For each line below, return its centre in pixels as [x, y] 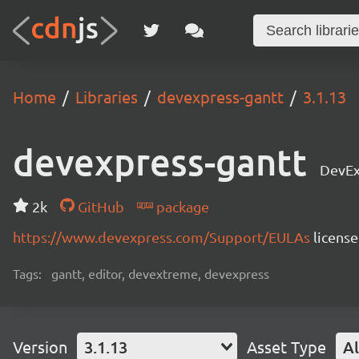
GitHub [99, 206]
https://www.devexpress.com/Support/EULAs [163, 237]
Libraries [107, 97]
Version [40, 347]
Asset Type [286, 347]
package [181, 206]
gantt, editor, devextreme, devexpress [160, 273]
